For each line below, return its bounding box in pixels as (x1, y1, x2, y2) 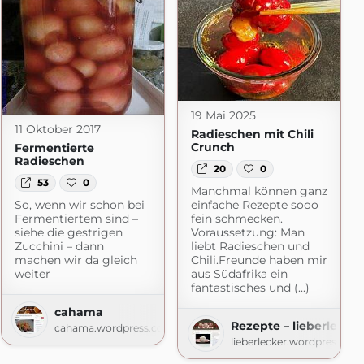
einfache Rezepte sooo (190, 197, 318, 212)
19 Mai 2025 (190, 107, 256, 123)
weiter (14, 266, 50, 281)
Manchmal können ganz (190, 183, 327, 198)
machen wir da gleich (14, 252, 137, 267)
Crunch (190, 139, 235, 154)
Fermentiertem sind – (14, 210, 138, 226)
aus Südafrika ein (190, 266, 288, 281)
